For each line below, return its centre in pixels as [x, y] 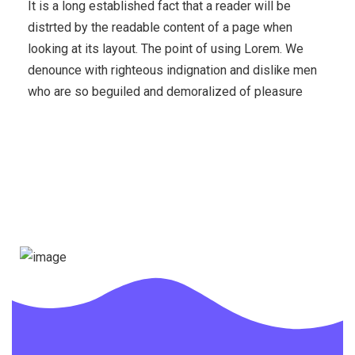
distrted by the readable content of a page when [160, 28]
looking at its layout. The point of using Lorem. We [166, 49]
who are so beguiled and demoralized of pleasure [165, 92]
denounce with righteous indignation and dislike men [172, 71]
